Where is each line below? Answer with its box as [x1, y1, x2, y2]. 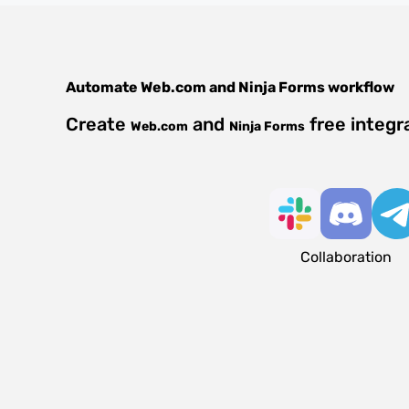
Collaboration [299, 248, 392, 266]
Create [66, 113, 131, 135]
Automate [66, 79, 141, 96]
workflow [325, 79, 394, 96]
